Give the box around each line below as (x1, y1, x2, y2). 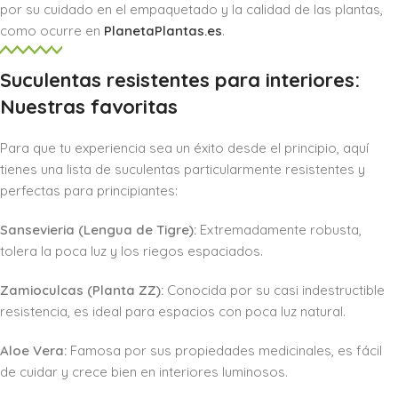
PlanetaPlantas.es (104, 22, 222, 40)
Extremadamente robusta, (196, 221, 362, 239)
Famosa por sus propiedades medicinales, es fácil (67, 342, 382, 360)
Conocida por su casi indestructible (163, 282, 385, 299)
